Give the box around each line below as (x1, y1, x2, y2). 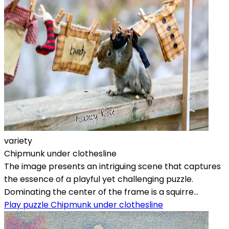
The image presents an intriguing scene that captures (4, 160, 221, 172)
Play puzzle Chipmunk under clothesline (4, 198, 163, 211)
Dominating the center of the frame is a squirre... (4, 186, 198, 198)
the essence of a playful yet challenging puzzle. (4, 173, 193, 185)
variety (4, 134, 32, 147)
